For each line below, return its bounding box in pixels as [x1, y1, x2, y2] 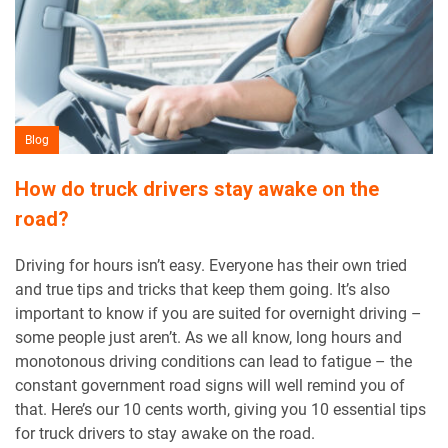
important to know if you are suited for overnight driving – [15, 303, 422, 323]
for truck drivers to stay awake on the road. [15, 423, 315, 443]
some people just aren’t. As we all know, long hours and [15, 327, 402, 347]
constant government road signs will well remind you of [15, 375, 405, 395]
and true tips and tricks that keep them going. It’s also [15, 279, 390, 299]
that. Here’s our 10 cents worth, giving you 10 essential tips [15, 399, 426, 419]
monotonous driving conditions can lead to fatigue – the [15, 351, 412, 371]
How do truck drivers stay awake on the [15, 176, 379, 201]
